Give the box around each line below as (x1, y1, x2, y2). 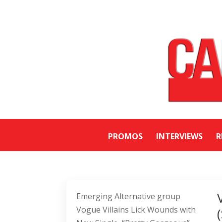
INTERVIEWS (156, 131, 203, 142)
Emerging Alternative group (76, 191, 181, 202)
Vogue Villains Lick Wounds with (76, 204, 196, 216)
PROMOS (108, 131, 143, 142)
